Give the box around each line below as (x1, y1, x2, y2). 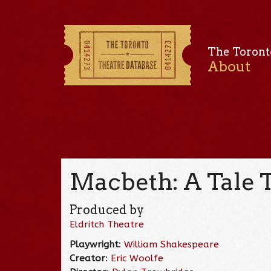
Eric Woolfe (111, 252, 164, 264)
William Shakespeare (124, 238, 220, 250)
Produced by (70, 202, 145, 217)
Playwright (70, 238, 119, 250)
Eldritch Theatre (70, 218, 145, 230)
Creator (70, 252, 106, 264)
